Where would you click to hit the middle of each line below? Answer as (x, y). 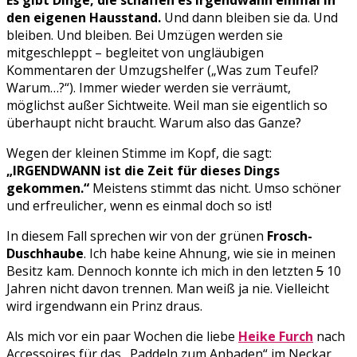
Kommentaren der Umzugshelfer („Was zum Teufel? (163, 71)
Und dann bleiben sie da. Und (249, 18)
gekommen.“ (48, 188)
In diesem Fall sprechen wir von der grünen (137, 236)
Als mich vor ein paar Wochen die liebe (122, 337)
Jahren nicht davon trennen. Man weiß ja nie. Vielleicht (168, 289)
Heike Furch (276, 337)
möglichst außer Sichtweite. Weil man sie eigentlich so (167, 106)
